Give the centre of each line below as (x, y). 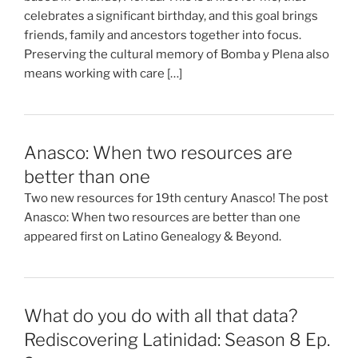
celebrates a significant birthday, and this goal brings (171, 16)
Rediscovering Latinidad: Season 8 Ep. (177, 340)
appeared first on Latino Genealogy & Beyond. (153, 236)
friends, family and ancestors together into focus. (163, 35)
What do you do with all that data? (161, 316)
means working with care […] (103, 73)
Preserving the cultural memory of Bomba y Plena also (177, 54)
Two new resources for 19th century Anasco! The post (176, 198)
